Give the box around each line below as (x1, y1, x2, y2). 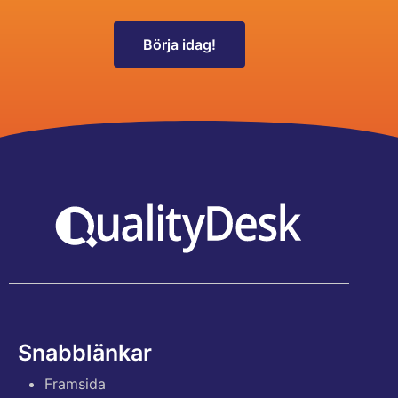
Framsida (44, 374, 106, 393)
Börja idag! (142, 35, 216, 53)
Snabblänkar (18, 338, 152, 366)
